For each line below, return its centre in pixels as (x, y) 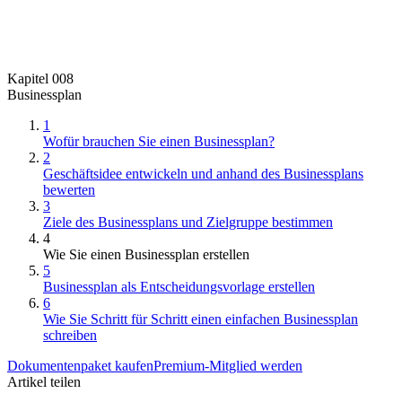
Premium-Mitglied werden (228, 365)
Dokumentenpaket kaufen (80, 365)
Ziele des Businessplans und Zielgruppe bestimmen (188, 222)
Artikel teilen (44, 381)
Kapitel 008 (40, 78)
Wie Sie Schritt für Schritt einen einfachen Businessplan (201, 319)
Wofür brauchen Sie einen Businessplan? (159, 141)
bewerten (69, 189)
